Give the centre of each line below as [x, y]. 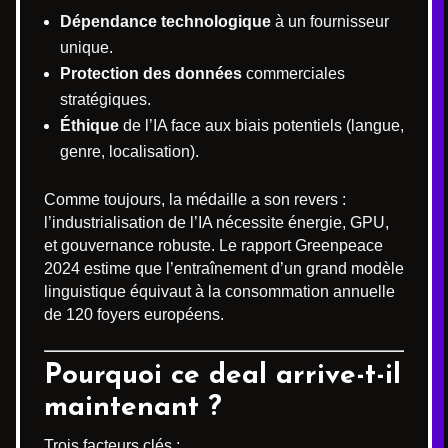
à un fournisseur [330, 21]
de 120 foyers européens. [134, 314]
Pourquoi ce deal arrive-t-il [222, 376]
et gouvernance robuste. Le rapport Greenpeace [213, 245]
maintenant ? [133, 408]
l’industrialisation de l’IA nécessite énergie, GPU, [216, 222]
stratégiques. [105, 99]
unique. [86, 47]
